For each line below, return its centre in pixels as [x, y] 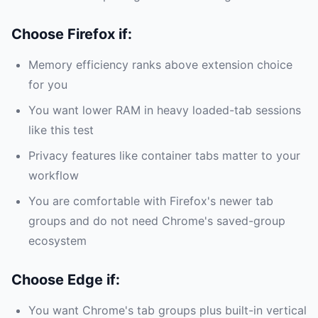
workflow [54, 176]
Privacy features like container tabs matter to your [164, 156]
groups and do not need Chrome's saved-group [157, 221]
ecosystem [57, 241]
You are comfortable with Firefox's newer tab [151, 201]
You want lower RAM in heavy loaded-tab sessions [165, 110]
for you [48, 85]
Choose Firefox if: [72, 34]
